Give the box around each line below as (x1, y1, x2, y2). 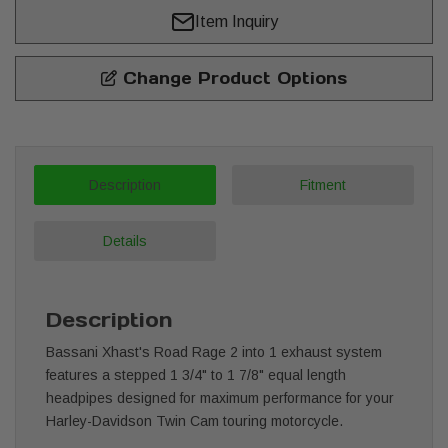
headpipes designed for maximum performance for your (46, 389, 394, 406)
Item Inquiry (194, 12, 278, 30)
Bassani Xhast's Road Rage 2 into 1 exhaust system (46, 343, 382, 360)
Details (102, 232, 147, 249)
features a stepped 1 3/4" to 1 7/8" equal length (46, 366, 346, 383)
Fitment (299, 176, 346, 193)
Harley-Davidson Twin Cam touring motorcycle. (46, 412, 343, 429)
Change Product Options (117, 68, 347, 88)
